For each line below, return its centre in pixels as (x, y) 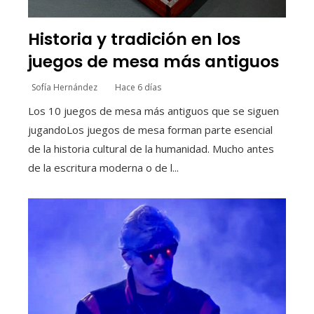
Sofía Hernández (64, 87)
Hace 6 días (138, 87)
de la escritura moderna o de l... (103, 167)
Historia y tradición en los (134, 39)
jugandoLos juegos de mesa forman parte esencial (150, 129)
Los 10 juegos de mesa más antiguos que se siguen (153, 110)
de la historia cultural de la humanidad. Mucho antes (151, 148)
